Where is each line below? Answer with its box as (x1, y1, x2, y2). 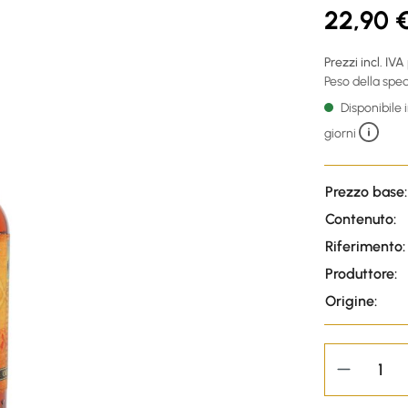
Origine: (325, 291, 377, 310)
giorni (324, 125, 359, 141)
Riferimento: (325, 237, 405, 255)
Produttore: (325, 264, 397, 282)
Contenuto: (325, 209, 396, 228)
